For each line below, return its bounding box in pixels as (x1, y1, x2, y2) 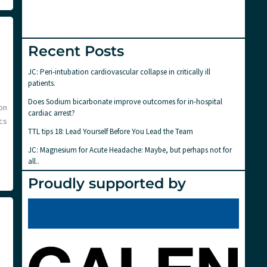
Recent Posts (28, 42, 124, 60)
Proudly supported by (28, 174, 186, 192)
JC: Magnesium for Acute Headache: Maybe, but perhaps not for (28, 144, 232, 155)
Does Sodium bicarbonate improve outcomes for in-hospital (28, 96, 222, 107)
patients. (28, 77, 55, 88)
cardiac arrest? (28, 107, 75, 118)
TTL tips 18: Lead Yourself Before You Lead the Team (28, 126, 193, 136)
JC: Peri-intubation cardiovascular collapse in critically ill (28, 66, 210, 77)
